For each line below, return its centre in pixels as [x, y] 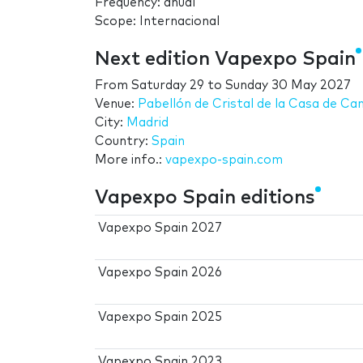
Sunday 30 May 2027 [288, 85]
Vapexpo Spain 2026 [160, 272]
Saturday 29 [168, 85]
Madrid [147, 122]
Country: [123, 141]
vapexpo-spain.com [224, 160]
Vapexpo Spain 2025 [160, 317]
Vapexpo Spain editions [205, 197]
